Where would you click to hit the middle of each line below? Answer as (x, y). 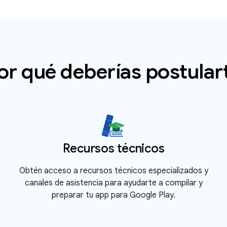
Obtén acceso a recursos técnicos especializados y (113, 171)
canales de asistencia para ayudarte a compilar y (113, 183)
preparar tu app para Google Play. (113, 195)
